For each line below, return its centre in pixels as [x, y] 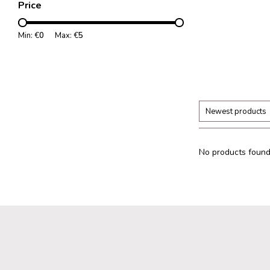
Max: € [67, 36]
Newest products [236, 111]
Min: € [29, 36]
